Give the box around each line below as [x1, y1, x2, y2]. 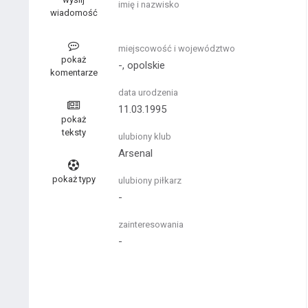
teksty [61, 127, 86, 137]
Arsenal [118, 147, 153, 159]
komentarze [49, 67, 98, 78]
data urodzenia [118, 87, 178, 98]
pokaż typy [52, 174, 96, 184]
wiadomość [49, 8, 98, 18]
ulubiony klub [118, 131, 171, 142]
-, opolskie [118, 59, 165, 71]
